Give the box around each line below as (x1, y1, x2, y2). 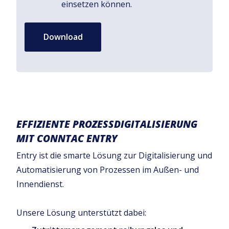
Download (43, 31, 83, 42)
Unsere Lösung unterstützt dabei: (16, 207, 146, 218)
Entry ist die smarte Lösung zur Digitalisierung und (16, 149, 212, 161)
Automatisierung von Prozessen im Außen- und (16, 164, 199, 175)
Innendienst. (16, 178, 64, 190)
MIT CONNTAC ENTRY (16, 131, 118, 145)
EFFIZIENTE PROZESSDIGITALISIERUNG (16, 117, 197, 131)
